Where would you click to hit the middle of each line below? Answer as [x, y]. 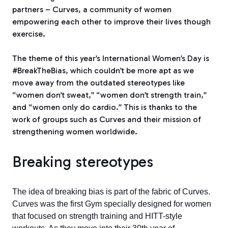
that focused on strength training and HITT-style [97, 216]
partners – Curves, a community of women [92, 10]
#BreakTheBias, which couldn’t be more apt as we [103, 71]
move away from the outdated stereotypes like [98, 83]
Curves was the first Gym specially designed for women [112, 204]
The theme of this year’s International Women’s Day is [111, 59]
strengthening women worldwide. [75, 132]
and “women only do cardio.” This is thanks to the [105, 107]
